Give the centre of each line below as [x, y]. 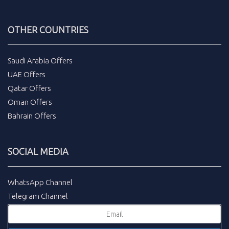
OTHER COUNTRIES [48, 29]
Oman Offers [30, 102]
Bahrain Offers [32, 116]
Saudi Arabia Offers [40, 60]
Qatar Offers [29, 88]
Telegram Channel [38, 196]
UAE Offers [27, 74]
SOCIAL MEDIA [38, 151]
